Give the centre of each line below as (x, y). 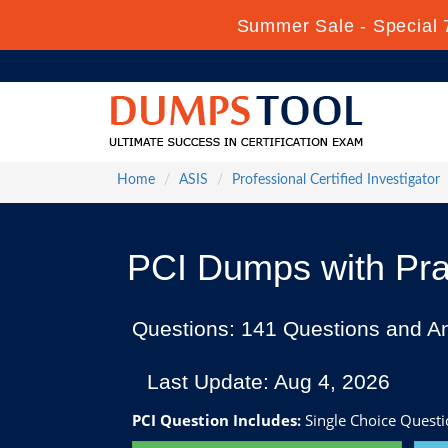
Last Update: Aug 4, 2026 (268, 381)
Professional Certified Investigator (336, 180)
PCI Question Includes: (216, 420)
